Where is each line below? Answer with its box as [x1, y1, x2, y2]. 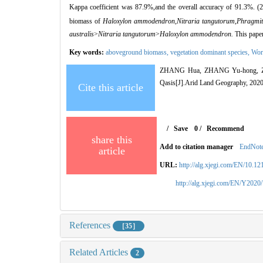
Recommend [206, 124, 244, 133]
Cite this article [78, 81, 143, 93]
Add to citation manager [160, 142, 234, 151]
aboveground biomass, [106, 48, 170, 56]
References [69, 220, 113, 230]
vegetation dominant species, [170, 48, 251, 56]
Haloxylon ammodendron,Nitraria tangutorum [103, 16, 235, 25]
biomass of [69, 16, 103, 25]
